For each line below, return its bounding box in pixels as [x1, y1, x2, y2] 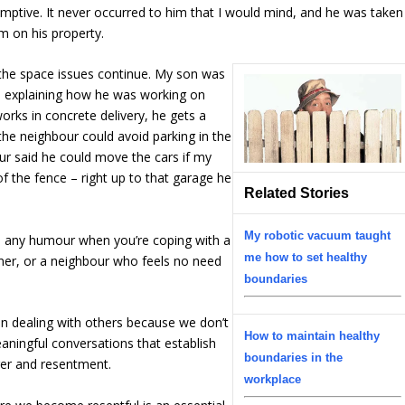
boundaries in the [244, 351, 344, 365]
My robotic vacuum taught [244, 229, 391, 243]
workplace [244, 372, 302, 387]
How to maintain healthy [244, 329, 381, 344]
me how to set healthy [244, 250, 368, 265]
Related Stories [244, 185, 350, 202]
